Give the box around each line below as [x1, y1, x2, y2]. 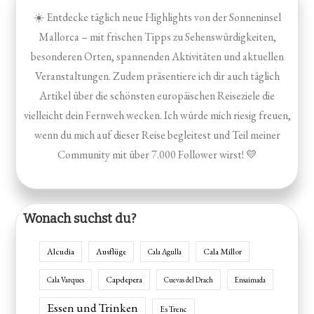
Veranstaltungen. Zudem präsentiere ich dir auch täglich [34, 68, 280, 83]
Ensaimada [235, 274, 266, 285]
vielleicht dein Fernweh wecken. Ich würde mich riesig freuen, [23, 107, 291, 123]
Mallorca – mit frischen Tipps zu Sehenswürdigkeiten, [38, 29, 276, 44]
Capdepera [106, 273, 143, 285]
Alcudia [47, 245, 75, 257]
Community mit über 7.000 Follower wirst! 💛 [57, 146, 257, 162]
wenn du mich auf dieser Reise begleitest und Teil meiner [34, 127, 280, 142]
